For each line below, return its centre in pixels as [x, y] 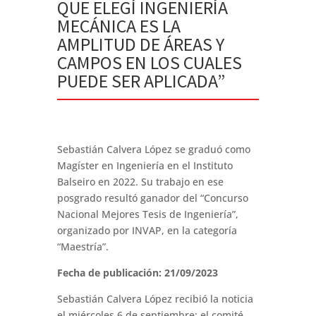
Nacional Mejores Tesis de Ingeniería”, [147, 214]
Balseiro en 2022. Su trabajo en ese [140, 182]
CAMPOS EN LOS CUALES [149, 63]
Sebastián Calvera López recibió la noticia [155, 299]
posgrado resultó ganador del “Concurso [152, 198]
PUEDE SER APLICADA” [141, 81]
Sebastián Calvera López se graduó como [153, 150]
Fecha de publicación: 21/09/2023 [137, 273]
